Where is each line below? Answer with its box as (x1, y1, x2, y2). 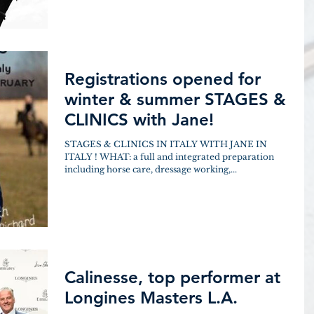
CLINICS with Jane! (64, 109, 214, 130)
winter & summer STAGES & (64, 89, 286, 109)
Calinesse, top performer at (64, 266, 280, 287)
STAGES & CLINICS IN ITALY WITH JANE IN (64, 139, 267, 149)
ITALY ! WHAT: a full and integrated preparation (64, 151, 274, 162)
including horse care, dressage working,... (64, 164, 237, 175)
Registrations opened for (64, 69, 261, 89)
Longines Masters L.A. (64, 287, 238, 308)
